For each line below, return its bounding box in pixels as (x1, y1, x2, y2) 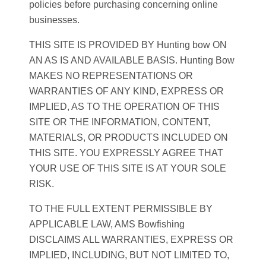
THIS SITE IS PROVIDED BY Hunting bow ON (29, 40, 227, 50)
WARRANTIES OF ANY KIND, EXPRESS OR (29, 86, 224, 97)
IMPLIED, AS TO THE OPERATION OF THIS (29, 102, 220, 112)
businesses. (29, 15, 80, 26)
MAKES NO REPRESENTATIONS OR (29, 71, 193, 81)
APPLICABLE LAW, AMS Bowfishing (29, 219, 185, 230)
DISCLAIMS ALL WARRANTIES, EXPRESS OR (29, 235, 233, 245)
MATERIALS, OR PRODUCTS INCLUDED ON (29, 132, 228, 143)
